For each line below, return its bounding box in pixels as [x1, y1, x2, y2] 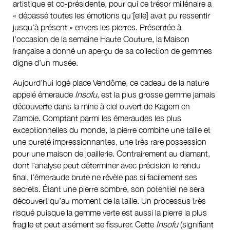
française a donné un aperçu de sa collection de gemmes [13, 45, 212, 56]
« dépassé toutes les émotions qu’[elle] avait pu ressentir [13, 10, 210, 21]
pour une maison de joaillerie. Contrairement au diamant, [13, 148, 210, 159]
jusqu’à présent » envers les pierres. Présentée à [13, 22, 181, 32]
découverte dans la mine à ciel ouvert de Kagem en [13, 101, 190, 112]
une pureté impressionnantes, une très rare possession [13, 137, 206, 147]
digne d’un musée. [13, 57, 78, 68]
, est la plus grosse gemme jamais [97, 89, 215, 100]
